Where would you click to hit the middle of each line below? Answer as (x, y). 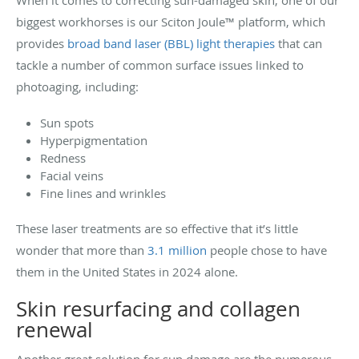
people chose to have (267, 250)
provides (42, 43)
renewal (54, 329)
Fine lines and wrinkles (103, 193)
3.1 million (177, 250)
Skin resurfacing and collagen (158, 309)
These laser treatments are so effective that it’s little (157, 228)
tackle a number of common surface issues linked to (160, 65)
